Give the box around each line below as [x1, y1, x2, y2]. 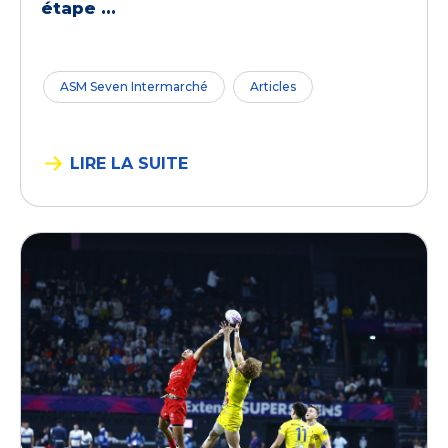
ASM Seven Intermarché [60, 79, 208, 95]
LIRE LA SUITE [70, 153, 188, 173]
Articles [250, 79, 296, 95]
